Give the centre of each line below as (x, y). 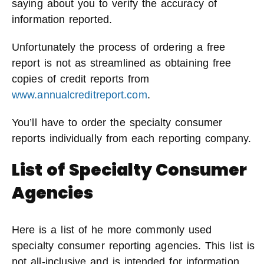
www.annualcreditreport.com (80, 95)
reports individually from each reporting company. (131, 138)
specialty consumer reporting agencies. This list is (133, 246)
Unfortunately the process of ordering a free (119, 47)
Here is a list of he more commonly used (112, 230)
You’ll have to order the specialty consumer (117, 123)
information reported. (62, 19)
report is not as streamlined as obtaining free (122, 63)
